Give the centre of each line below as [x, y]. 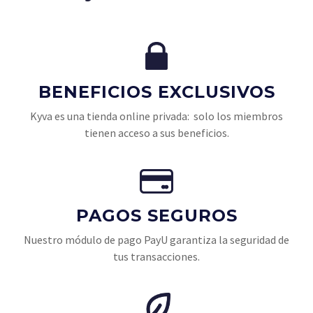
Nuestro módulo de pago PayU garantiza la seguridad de [156, 240]
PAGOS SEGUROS [156, 216]
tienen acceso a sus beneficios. [156, 133]
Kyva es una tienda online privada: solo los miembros [156, 116]
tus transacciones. [156, 257]
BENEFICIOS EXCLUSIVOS [156, 92]
